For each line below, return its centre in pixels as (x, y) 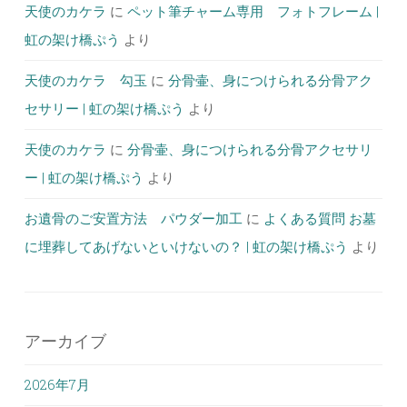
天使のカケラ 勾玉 (86, 79)
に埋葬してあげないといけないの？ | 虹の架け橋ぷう (186, 246)
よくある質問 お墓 (320, 218)
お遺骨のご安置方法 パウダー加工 (134, 218)
